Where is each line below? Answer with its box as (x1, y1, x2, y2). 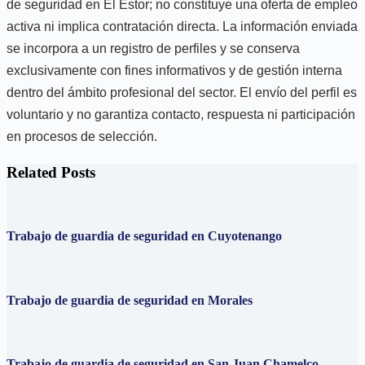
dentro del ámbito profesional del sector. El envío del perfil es (7, 86, 357, 100)
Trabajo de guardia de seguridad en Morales (7, 292, 253, 307)
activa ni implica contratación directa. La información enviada (7, 20, 358, 34)
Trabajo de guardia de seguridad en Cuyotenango (7, 229, 282, 244)
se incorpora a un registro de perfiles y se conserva (7, 42, 300, 56)
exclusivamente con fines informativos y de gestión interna (7, 64, 342, 78)
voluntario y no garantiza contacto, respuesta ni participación (7, 108, 355, 122)
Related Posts (7, 164, 95, 182)
